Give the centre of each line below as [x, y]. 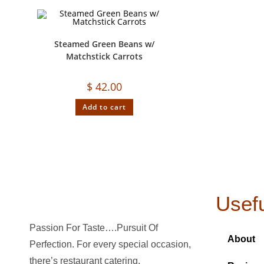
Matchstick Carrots [105, 56]
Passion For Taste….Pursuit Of [94, 228]
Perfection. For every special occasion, [110, 244]
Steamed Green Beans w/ [105, 44]
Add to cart [105, 107]
